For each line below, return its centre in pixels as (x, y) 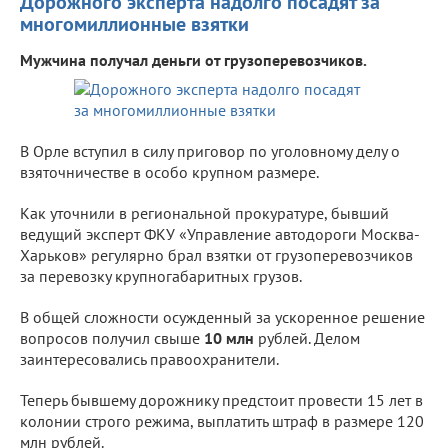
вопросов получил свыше (112, 337)
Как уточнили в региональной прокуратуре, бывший (204, 212)
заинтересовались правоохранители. (149, 358)
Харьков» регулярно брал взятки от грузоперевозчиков (216, 254)
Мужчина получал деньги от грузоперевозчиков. (193, 59)
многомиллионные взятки (134, 23)
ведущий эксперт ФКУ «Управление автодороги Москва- (220, 233)
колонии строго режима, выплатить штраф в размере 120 (222, 420)
